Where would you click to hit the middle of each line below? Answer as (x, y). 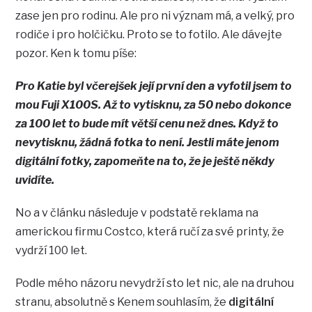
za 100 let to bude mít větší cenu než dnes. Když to (147, 124)
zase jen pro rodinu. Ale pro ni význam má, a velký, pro (155, 16)
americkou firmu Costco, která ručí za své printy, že (150, 232)
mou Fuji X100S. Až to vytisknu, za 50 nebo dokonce (154, 105)
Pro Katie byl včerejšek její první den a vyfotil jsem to (154, 86)
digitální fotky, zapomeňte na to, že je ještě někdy (145, 162)
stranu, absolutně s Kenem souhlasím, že (122, 302)
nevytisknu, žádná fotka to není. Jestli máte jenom (148, 143)
